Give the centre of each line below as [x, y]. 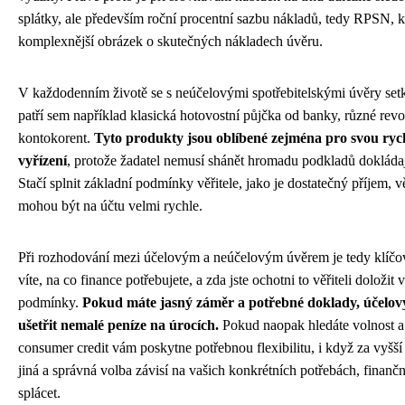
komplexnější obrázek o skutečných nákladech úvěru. [170, 41]
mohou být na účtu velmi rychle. [110, 205]
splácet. [39, 392]
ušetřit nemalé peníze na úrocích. [118, 325]
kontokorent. [56, 137]
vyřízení [42, 160]
